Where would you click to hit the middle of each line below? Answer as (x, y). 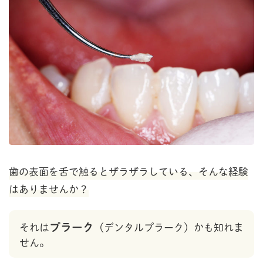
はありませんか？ (49, 190)
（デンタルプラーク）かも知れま (169, 228)
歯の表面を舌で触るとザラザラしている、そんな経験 (129, 172)
